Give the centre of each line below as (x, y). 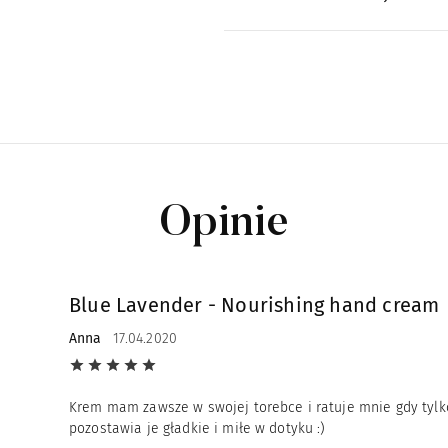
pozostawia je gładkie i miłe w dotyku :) (197, 428)
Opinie (224, 224)
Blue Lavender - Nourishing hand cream (254, 304)
